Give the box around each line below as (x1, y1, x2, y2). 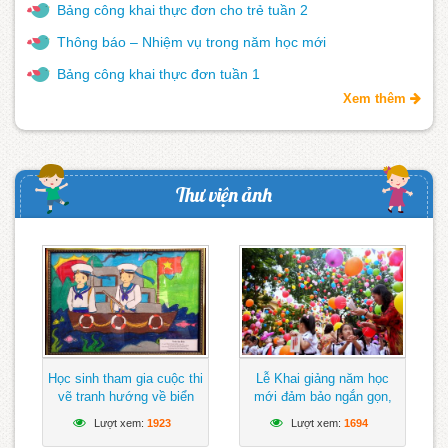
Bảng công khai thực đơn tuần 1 (57, 65, 260, 82)
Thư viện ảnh (176, 181, 272, 207)
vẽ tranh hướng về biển (57, 388, 194, 404)
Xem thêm (343, 90, 410, 106)
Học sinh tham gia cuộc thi (48, 370, 203, 386)
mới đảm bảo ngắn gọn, (253, 388, 392, 404)
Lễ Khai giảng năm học (256, 370, 389, 386)
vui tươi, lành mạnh (265, 406, 380, 422)
